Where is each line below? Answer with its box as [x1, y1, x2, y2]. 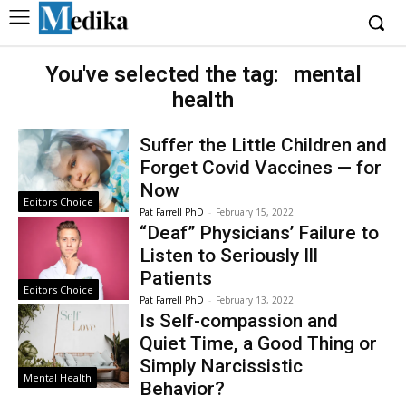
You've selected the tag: [44, 62, 285, 87]
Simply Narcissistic [140, 355, 304, 377]
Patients [140, 267, 213, 289]
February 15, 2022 [216, 206, 295, 218]
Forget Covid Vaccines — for [140, 157, 382, 179]
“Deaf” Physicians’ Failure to [140, 222, 380, 244]
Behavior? [140, 378, 226, 400]
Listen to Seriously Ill [140, 245, 319, 266]
